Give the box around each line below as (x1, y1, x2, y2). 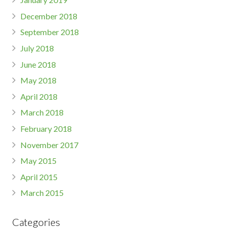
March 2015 (20, 188, 64, 198)
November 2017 (20, 139, 78, 150)
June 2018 (20, 59, 56, 69)
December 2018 (20, 11, 77, 21)
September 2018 (20, 27, 79, 37)
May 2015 (20, 156, 56, 166)
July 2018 (20, 43, 54, 53)
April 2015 (20, 172, 58, 182)
